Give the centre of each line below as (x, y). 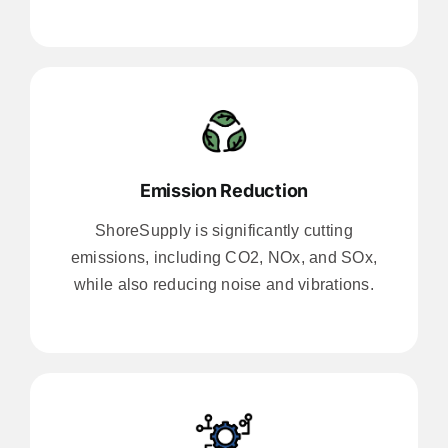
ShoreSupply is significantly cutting (224, 230)
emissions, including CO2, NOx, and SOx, (224, 257)
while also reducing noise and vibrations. (224, 284)
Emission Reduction (224, 190)
